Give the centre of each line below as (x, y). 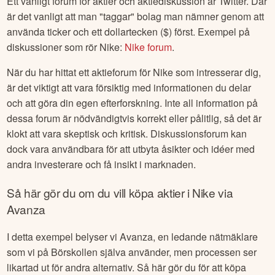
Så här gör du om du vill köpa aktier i (100, 192)
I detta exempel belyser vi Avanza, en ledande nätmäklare (133, 236)
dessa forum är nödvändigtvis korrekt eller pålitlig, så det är (134, 118)
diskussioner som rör (53, 47)
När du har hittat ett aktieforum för (80, 72)
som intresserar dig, (217, 72)
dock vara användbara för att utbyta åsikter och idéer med (131, 149)
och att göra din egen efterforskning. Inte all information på (133, 103)
